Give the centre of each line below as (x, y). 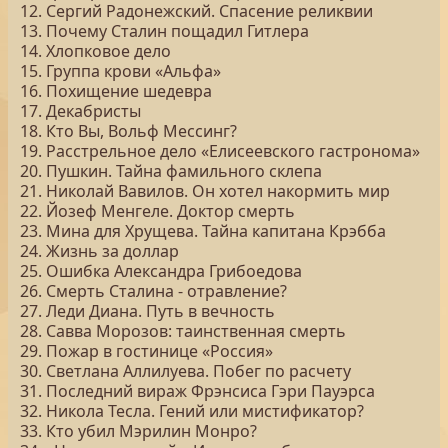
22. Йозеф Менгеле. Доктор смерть (157, 211)
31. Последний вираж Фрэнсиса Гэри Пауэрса (197, 391)
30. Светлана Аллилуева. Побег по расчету (185, 371)
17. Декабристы (80, 111)
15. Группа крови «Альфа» (120, 71)
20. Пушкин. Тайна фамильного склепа (171, 171)
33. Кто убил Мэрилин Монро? (138, 431)
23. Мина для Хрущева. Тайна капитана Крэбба (203, 231)
